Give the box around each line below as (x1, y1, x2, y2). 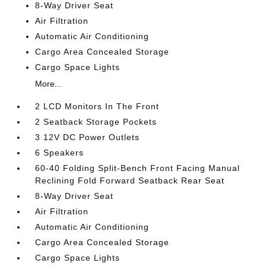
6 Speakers (35, 148, 84, 157)
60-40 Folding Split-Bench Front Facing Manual (35, 163, 240, 173)
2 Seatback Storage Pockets (35, 117, 157, 126)
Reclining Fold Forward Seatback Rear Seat (35, 176, 225, 185)
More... (35, 79, 62, 88)
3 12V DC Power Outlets (35, 132, 140, 142)
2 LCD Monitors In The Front (35, 102, 160, 111)
